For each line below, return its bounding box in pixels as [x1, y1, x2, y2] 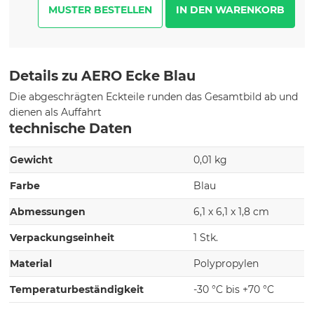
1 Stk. [193, 231, 219, 244]
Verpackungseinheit [10, 231, 115, 244]
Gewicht [10, 153, 53, 166]
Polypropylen [193, 257, 259, 270]
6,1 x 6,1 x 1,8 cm [193, 205, 270, 218]
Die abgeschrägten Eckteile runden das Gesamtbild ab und [9, 90, 299, 103]
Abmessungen [10, 205, 86, 218]
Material [10, 257, 53, 270]
